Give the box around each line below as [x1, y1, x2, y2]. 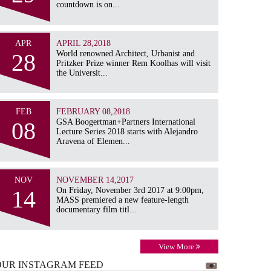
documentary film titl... [56, 204, 137, 214]
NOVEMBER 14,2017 [56, 175, 134, 184]
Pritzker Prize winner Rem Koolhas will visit [56, 58, 211, 68]
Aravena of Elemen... [56, 136, 131, 146]
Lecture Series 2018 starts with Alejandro [56, 126, 198, 136]
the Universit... [56, 68, 108, 77]
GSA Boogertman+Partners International [56, 117, 196, 126]
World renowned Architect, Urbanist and [56, 48, 195, 58]
